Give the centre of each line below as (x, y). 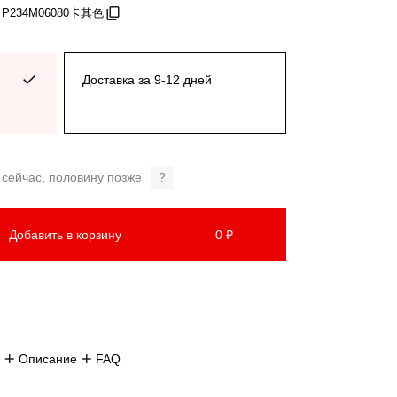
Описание (48, 359)
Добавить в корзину (65, 234)
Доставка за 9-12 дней (147, 80)
